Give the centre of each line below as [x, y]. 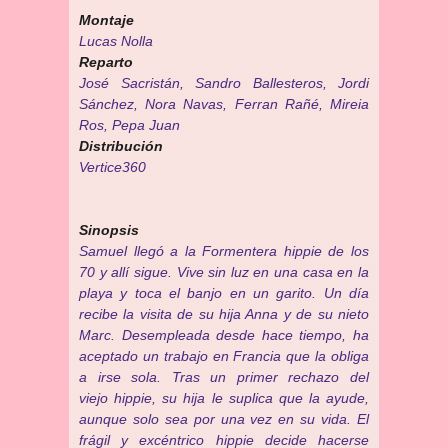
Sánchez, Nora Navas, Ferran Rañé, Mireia [224, 104]
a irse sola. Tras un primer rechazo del [224, 377]
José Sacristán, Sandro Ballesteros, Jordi [224, 83]
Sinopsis [109, 230]
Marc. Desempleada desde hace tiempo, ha [224, 335]
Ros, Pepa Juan [129, 125]
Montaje [106, 20]
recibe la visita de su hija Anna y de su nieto [224, 314]
